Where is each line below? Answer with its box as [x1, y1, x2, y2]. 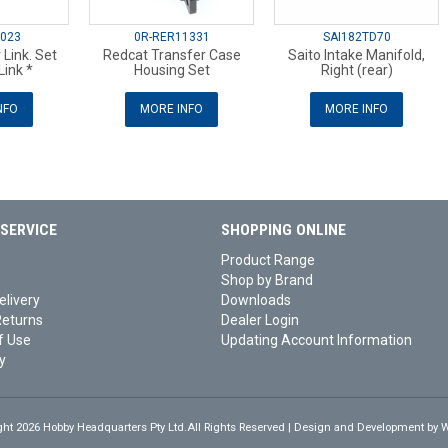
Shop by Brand [220, 272, 313, 289]
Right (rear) [320, 62, 393, 79]
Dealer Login [220, 312, 299, 329]
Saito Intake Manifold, [288, 47, 425, 64]
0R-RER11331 [133, 30, 210, 45]
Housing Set [133, 62, 210, 79]
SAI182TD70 [322, 30, 391, 45]
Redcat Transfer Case [102, 47, 241, 64]
